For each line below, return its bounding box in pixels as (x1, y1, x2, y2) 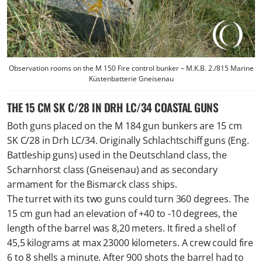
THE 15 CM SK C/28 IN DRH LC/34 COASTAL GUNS (7, 99, 219, 116)
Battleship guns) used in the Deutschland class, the (7, 149, 227, 162)
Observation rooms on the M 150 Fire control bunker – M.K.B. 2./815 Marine (8, 63, 254, 74)
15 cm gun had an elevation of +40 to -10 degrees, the (7, 207, 237, 220)
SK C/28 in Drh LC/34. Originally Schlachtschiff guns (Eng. (7, 134, 249, 147)
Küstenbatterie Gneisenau (88, 74, 174, 84)
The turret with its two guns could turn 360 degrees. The (7, 192, 250, 206)
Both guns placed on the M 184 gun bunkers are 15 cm (7, 119, 242, 133)
